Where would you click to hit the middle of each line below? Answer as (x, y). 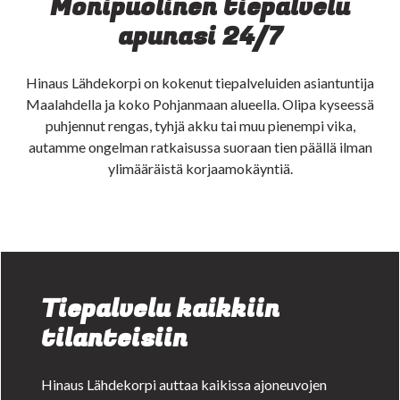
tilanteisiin (114, 338)
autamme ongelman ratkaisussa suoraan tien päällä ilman (200, 146)
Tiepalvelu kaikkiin (160, 309)
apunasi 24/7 (200, 37)
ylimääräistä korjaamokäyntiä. (200, 168)
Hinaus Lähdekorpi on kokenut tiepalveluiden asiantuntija (200, 82)
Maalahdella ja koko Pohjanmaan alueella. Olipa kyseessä (200, 104)
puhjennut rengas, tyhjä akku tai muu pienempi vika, (200, 125)
